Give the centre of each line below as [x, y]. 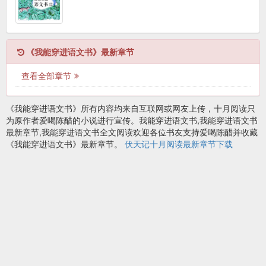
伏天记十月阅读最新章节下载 [179, 144]
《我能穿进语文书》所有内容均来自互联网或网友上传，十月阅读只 [131, 108]
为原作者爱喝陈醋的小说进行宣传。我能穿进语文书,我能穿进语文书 [132, 120]
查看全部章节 [46, 76]
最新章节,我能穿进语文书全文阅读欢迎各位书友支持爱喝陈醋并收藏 [132, 132]
